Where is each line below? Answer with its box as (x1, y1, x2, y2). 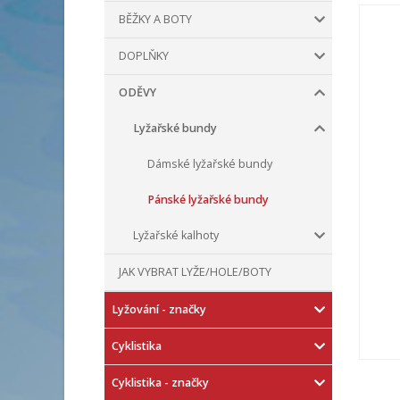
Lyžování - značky (112, 302, 206, 317)
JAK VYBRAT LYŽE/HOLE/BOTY (119, 264, 271, 279)
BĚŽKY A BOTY (119, 12, 192, 27)
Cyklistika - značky (112, 375, 209, 390)
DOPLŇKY (119, 48, 169, 63)
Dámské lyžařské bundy (147, 156, 272, 171)
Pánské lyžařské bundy (147, 192, 269, 207)
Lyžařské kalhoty (133, 228, 219, 243)
